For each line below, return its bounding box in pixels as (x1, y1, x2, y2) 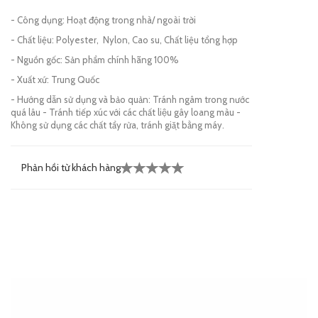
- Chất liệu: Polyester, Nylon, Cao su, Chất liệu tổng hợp (11, 34, 238, 45)
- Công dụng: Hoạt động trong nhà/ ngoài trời (11, 14, 196, 26)
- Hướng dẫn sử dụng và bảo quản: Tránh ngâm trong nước (11, 94, 249, 105)
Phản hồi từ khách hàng (21, 161, 121, 174)
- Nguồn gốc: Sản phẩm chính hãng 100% (11, 54, 179, 65)
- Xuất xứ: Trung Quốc (11, 74, 99, 85)
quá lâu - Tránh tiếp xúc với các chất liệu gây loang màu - (11, 106, 241, 118)
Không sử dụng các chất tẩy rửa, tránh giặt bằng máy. (11, 119, 224, 131)
